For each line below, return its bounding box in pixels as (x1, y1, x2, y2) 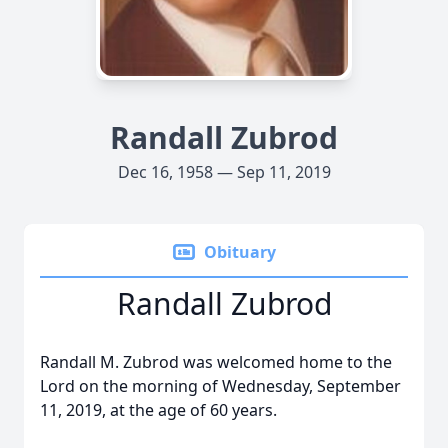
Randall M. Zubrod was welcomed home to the (40, 351, 392, 373)
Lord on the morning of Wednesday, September (40, 375, 401, 397)
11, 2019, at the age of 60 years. (40, 399, 277, 421)
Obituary (204, 241, 276, 263)
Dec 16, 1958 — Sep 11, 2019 (117, 161, 331, 183)
